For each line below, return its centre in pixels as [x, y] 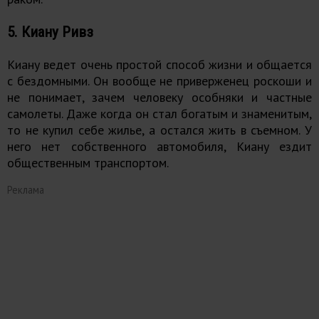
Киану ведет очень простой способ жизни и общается [159, 64]
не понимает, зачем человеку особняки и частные [159, 97]
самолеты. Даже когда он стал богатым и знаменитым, [159, 113]
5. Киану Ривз [50, 31]
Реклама [26, 189]
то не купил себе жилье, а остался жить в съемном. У [159, 130]
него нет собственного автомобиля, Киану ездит [159, 146]
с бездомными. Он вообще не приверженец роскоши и [159, 80]
